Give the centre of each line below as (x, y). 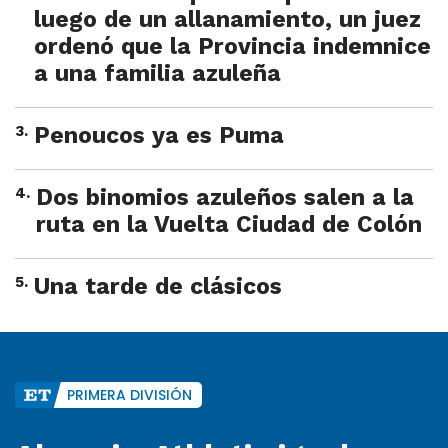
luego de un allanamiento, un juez (227, 20)
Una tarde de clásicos (158, 287)
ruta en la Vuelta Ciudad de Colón (229, 225)
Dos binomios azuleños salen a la (225, 198)
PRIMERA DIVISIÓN (129, 395)
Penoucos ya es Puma (159, 136)
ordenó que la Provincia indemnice (232, 47)
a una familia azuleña (157, 74)
